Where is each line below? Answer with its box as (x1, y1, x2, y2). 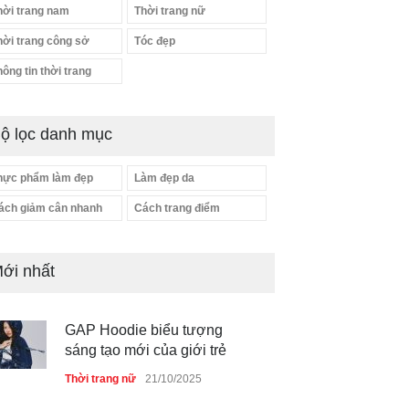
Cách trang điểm (134, 202, 221, 215)
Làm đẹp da (134, 172, 195, 184)
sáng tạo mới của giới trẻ (65, 342, 226, 358)
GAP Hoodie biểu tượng (65, 322, 223, 338)
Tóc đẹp (134, 35, 176, 47)
